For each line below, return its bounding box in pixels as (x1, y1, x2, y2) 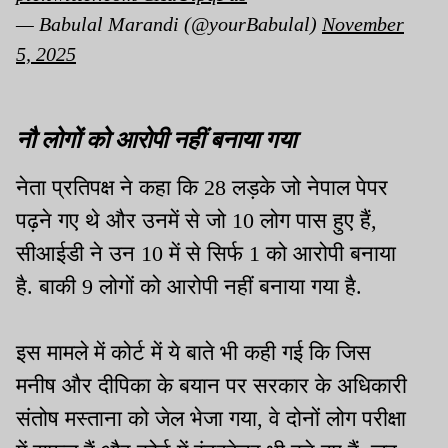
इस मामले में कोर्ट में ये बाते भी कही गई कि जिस (16, 340, 371, 366)
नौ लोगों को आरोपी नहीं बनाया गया (16, 122, 296, 155)
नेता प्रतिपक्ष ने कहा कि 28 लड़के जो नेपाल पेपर (16, 175, 388, 201)
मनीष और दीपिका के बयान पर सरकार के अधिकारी (16, 373, 407, 399)
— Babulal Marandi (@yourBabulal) (16, 13, 322, 36)
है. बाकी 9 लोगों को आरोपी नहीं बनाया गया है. (16, 274, 362, 300)
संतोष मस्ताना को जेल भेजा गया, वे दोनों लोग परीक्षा (16, 406, 406, 432)
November (322, 13, 404, 36)
